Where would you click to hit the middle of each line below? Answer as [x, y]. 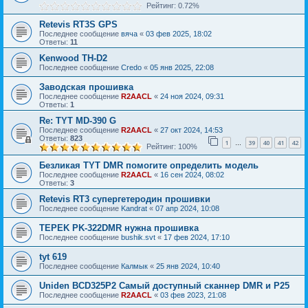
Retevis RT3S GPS [78, 24]
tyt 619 [53, 257]
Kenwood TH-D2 [73, 58]
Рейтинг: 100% [170, 146]
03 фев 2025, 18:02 [179, 34]
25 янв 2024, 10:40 [188, 266]
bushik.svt [138, 237]
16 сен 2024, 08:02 [192, 175]
